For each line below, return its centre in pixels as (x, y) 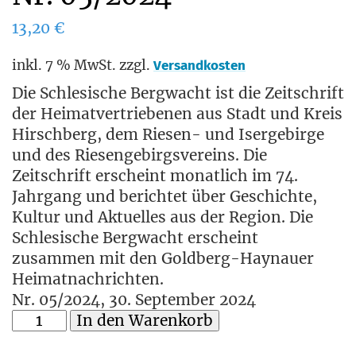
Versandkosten (199, 65)
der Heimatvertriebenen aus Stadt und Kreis (177, 114)
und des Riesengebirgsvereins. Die (139, 155)
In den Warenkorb (144, 321)
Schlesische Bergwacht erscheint (135, 238)
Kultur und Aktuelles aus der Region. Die (163, 217)
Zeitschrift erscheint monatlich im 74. (155, 176)
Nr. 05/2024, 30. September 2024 (134, 300)
